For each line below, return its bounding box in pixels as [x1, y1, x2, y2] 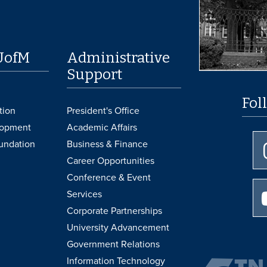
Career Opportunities [67, 154, 155, 167]
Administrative [67, 49, 170, 66]
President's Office [67, 104, 140, 117]
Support [67, 66, 123, 83]
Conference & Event [67, 171, 151, 184]
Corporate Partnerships [67, 204, 163, 217]
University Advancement [67, 221, 170, 234]
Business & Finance [67, 138, 148, 150]
